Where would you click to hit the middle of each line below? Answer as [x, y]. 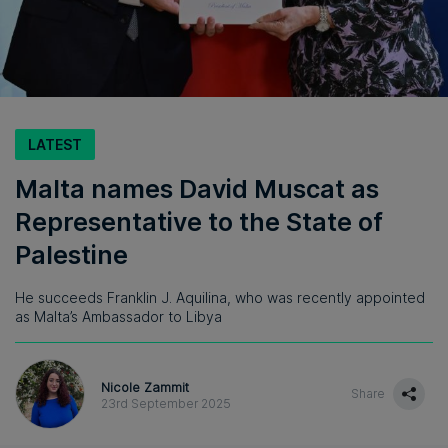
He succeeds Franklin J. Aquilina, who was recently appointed [220, 297]
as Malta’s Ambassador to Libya [118, 316]
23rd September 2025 [166, 403]
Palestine [71, 254]
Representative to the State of [199, 221]
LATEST [55, 144]
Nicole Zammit [145, 387]
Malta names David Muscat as [197, 188]
